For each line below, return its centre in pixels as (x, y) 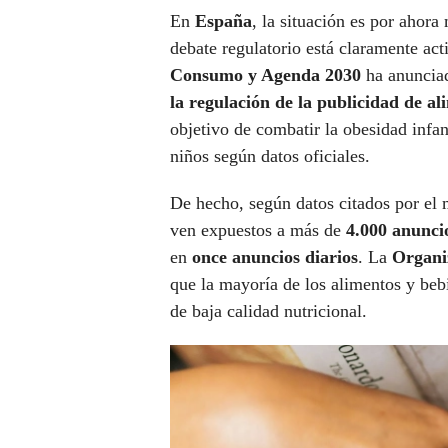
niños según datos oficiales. (272, 156)
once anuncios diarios (272, 257)
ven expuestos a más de (258, 230)
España (223, 21)
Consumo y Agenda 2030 (265, 75)
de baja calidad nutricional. (268, 311)
